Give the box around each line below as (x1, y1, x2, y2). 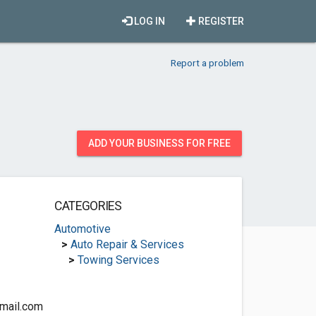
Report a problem (171, 57, 244, 68)
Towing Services (77, 253, 159, 267)
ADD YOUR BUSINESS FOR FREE (88, 138, 231, 149)
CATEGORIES (54, 199, 122, 213)
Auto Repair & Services (70, 238, 184, 251)
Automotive (54, 222, 111, 236)
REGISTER (196, 16, 244, 27)
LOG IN (132, 16, 165, 27)
